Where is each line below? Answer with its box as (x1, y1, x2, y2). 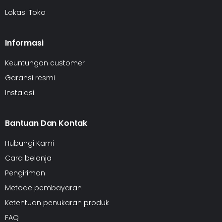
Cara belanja (5, 153, 52, 163)
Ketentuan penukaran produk (5, 197, 109, 208)
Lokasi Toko (5, 7, 46, 17)
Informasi (5, 37, 44, 49)
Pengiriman (5, 167, 45, 178)
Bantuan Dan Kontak (5, 117, 88, 129)
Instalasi (5, 87, 34, 98)
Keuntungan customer (5, 57, 85, 68)
